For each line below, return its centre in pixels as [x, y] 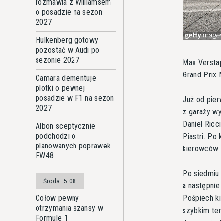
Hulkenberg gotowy [67, 40]
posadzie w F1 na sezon [75, 98]
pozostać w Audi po [68, 50]
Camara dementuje [66, 78]
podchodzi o [56, 136]
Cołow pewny [57, 198]
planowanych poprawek [73, 146]
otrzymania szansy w [70, 208]
